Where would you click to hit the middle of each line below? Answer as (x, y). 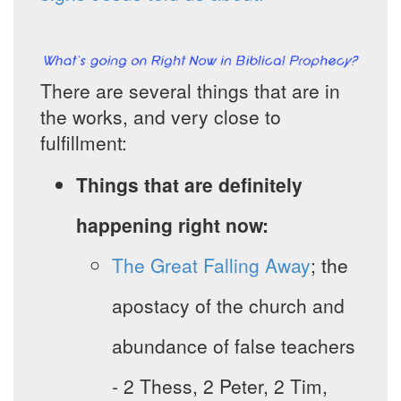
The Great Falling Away (211, 265)
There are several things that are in (190, 91)
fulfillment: (84, 143)
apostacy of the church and (228, 306)
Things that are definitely (189, 185)
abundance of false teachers (234, 346)
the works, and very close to (161, 117)
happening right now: (172, 225)
